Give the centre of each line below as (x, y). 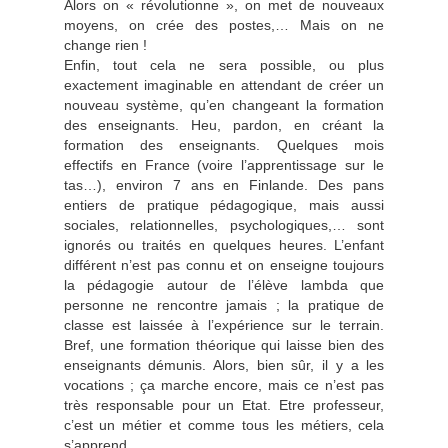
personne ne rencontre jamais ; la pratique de (224, 305)
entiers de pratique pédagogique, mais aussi (224, 205)
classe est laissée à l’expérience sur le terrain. (224, 325)
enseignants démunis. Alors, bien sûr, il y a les (224, 365)
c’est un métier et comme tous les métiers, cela (224, 425)
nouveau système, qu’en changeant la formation (224, 105)
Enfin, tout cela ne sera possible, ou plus (224, 65)
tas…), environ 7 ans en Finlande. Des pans (224, 185)
